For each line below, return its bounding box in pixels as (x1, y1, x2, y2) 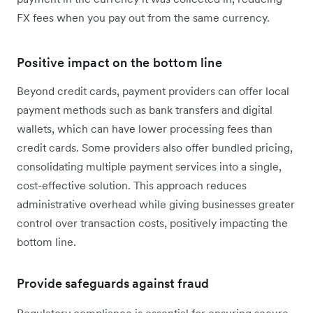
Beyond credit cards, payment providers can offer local (17, 84, 289, 99)
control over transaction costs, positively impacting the (17, 216, 288, 231)
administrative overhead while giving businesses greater (17, 197, 295, 212)
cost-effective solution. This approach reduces (17, 178, 247, 193)
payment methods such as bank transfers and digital (17, 103, 272, 117)
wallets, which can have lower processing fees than (17, 122, 272, 136)
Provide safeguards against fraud (17, 275, 209, 292)
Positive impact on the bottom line (17, 54, 222, 71)
